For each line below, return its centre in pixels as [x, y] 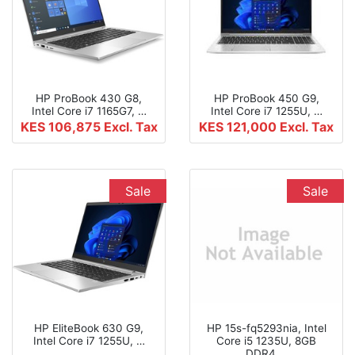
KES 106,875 [62, 126]
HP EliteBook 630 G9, [89, 328]
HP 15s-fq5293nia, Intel [266, 328]
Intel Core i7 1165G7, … [89, 111]
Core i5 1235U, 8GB [266, 340]
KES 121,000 [239, 126]
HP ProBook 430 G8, [89, 98]
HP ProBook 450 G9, [266, 98]
